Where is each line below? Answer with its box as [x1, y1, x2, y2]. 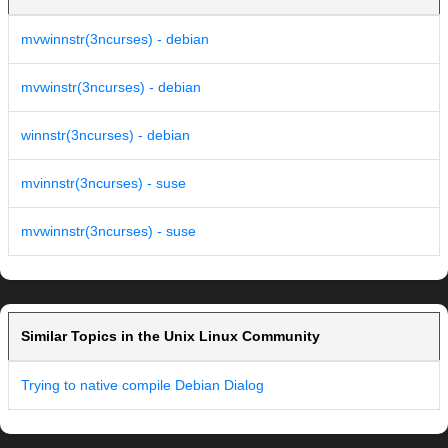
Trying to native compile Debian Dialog [21, 377, 264, 394]
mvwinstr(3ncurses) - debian [21, 79, 201, 96]
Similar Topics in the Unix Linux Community [21, 328, 320, 345]
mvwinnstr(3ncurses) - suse [21, 223, 196, 240]
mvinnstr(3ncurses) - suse [21, 175, 186, 192]
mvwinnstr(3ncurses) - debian [21, 31, 209, 48]
